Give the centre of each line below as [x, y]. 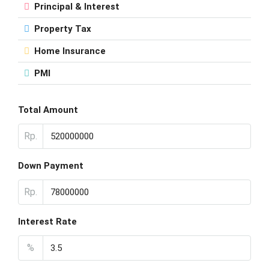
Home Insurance [70, 51]
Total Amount [48, 110]
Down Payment [51, 166]
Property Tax [63, 29]
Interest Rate [47, 222]
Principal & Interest [77, 7]
